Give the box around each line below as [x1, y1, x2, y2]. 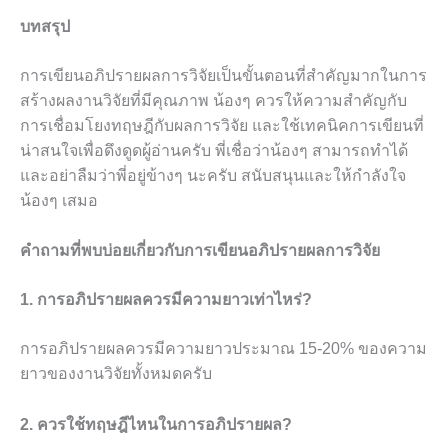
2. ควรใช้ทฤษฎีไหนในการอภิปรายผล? [20, 415, 292, 433]
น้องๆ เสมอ [20, 191, 98, 209]
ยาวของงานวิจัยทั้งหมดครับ [20, 365, 212, 383]
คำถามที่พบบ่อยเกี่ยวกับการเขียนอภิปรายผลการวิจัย [20, 242, 380, 260]
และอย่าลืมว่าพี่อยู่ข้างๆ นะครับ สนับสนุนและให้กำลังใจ [20, 166, 406, 184]
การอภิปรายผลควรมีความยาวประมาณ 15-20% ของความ [20, 340, 427, 358]
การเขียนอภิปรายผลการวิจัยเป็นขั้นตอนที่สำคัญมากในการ [20, 66, 427, 84]
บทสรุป [20, 17, 70, 35]
